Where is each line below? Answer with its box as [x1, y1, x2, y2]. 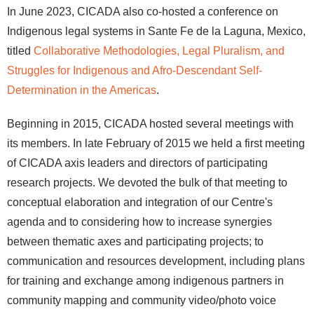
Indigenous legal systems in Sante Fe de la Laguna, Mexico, [7, 25, 306, 37]
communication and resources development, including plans [7, 255, 305, 267]
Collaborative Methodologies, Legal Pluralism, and [34, 45, 285, 57]
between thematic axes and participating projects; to [7, 235, 264, 247]
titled [7, 45, 34, 57]
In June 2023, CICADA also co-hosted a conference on [7, 6, 278, 18]
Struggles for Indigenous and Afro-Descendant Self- [7, 64, 262, 76]
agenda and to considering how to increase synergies [7, 216, 272, 228]
